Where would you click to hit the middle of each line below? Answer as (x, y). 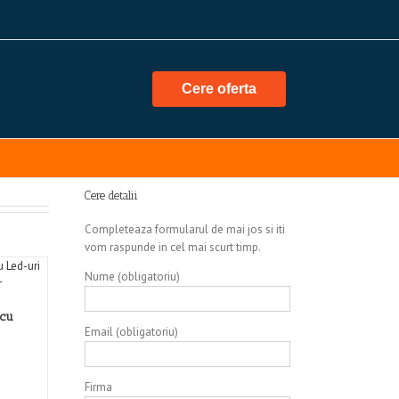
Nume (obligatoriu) (132, 277)
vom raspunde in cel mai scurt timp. (173, 247)
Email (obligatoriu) (131, 332)
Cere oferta (219, 89)
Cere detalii (111, 195)
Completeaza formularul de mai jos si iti (185, 229)
